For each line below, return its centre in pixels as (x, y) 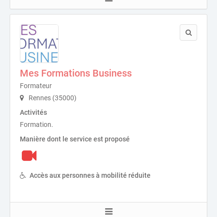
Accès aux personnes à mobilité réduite (90, 176)
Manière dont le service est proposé (75, 139)
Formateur (36, 86)
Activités (33, 113)
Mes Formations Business (76, 73)
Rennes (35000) (52, 98)
